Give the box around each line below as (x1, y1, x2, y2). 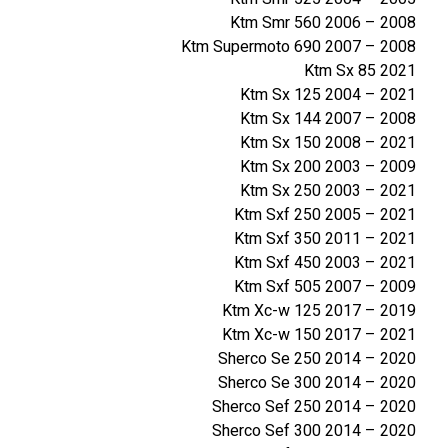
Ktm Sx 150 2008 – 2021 (240, 130, 416, 155)
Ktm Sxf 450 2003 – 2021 (234, 250, 416, 275)
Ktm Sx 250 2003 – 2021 (240, 178, 416, 203)
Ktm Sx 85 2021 (304, 58, 416, 83)
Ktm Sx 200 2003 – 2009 (240, 154, 416, 179)
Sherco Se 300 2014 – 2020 (218, 370, 416, 395)
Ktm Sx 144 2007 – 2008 (240, 106, 416, 131)
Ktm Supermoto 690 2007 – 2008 (181, 34, 416, 59)
